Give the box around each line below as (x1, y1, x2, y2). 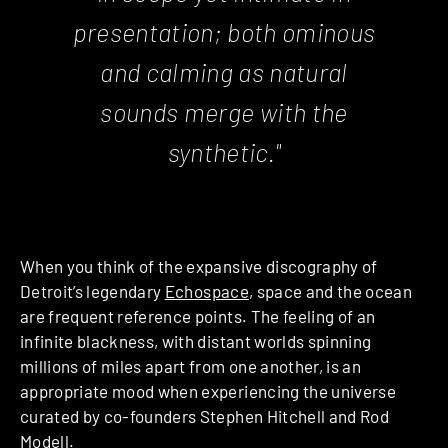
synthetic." (167, 136, 281, 168)
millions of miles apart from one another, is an (20, 356, 361, 377)
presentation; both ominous (72, 16, 376, 48)
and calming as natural (100, 56, 348, 88)
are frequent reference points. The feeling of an (20, 306, 376, 327)
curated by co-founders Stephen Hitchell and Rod (20, 406, 389, 427)
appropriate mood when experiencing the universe (20, 381, 396, 402)
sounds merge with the (100, 96, 348, 128)
